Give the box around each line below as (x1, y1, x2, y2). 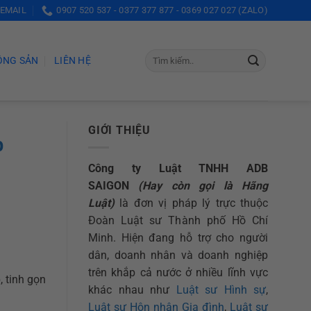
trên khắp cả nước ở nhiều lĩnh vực (88, 265, 268, 279)
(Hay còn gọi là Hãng (138, 178, 269, 192)
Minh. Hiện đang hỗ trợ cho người (88, 230, 268, 244)
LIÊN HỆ (54, 54, 92, 67)
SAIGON (88, 178, 129, 192)
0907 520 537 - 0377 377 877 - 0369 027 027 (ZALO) (56, 5, 268, 15)
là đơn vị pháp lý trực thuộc (115, 196, 268, 210)
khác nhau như (88, 283, 176, 296)
